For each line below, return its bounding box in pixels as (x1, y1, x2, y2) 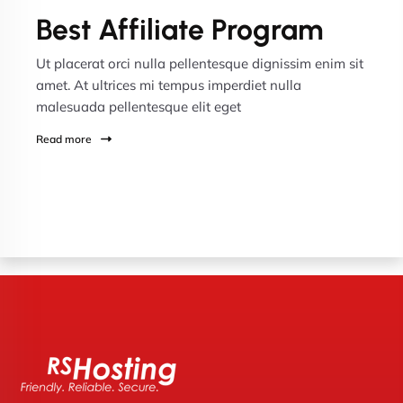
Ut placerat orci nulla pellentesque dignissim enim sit (36, 55, 363, 72)
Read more (36, 132, 94, 146)
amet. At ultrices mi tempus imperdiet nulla (36, 76, 301, 94)
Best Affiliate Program (36, 13, 323, 47)
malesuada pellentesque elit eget (36, 98, 241, 115)
